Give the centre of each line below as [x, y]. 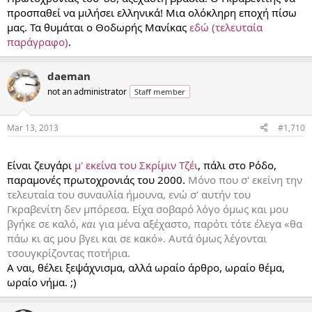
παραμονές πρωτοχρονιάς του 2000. [97, 179]
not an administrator [87, 92]
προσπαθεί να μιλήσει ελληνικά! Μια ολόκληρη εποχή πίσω [152, 13]
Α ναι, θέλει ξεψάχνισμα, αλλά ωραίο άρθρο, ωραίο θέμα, [146, 267]
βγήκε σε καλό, [44, 223]
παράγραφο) [38, 42]
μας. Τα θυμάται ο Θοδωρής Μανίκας [98, 28]
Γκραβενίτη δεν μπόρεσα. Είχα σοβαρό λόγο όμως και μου [148, 209]
